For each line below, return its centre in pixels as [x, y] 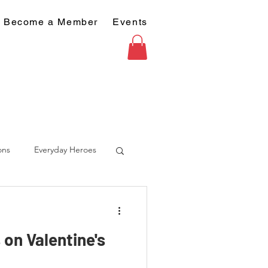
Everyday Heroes [65, 150]
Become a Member [51, 22]
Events [130, 22]
